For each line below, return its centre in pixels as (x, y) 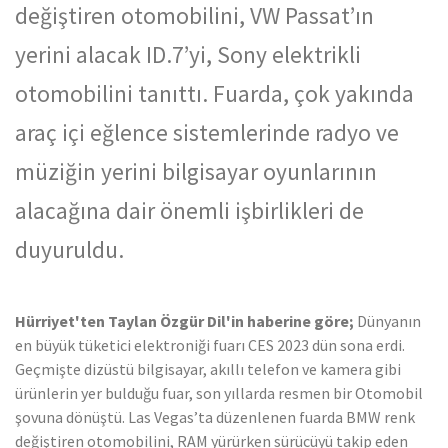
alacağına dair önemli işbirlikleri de (189, 210)
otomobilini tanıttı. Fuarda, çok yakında (214, 93)
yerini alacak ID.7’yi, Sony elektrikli (188, 54)
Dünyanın (387, 320)
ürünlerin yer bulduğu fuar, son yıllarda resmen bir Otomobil (219, 392)
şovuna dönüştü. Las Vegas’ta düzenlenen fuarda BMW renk (215, 416)
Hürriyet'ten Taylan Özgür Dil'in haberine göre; (184, 320)
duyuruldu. (69, 249)
